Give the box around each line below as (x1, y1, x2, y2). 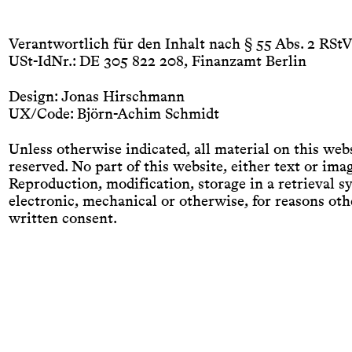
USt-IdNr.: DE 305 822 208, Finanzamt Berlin (8, 50, 306, 72)
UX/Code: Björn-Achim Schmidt (8, 103, 219, 125)
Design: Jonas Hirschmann (8, 86, 185, 108)
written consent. (8, 207, 117, 229)
